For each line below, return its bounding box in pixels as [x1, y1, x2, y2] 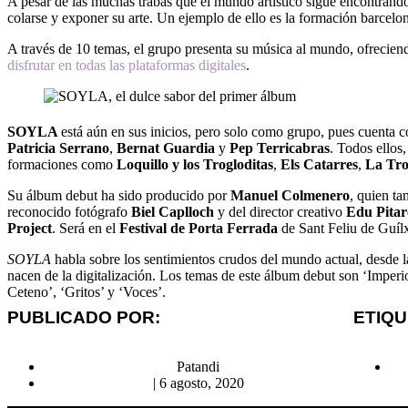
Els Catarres [280, 157, 358, 172]
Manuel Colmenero [230, 188, 350, 203]
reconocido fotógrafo [7, 204, 127, 219]
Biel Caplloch [127, 204, 214, 219]
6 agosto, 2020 [158, 375, 244, 391]
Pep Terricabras [229, 140, 330, 156]
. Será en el [52, 220, 119, 236]
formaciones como [7, 157, 117, 172]
